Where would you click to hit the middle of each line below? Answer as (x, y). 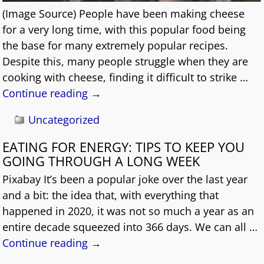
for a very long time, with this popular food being (124, 29)
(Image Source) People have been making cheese (124, 13)
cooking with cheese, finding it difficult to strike (121, 77)
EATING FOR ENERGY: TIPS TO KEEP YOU (124, 147)
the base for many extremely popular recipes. (115, 45)
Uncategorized (64, 119)
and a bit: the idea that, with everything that (111, 195)
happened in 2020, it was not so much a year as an (128, 211)
